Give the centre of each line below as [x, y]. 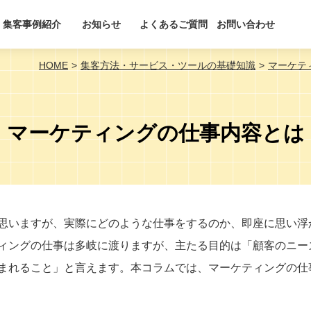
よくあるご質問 [174, 24]
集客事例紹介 [32, 24]
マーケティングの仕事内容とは [155, 133]
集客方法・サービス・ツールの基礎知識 [168, 65]
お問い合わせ [246, 24]
